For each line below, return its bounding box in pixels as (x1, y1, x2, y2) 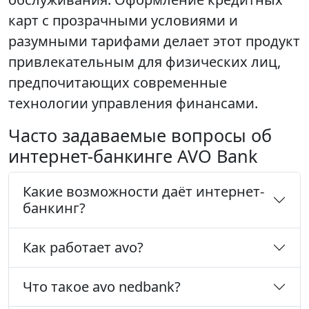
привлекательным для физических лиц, (8, 52, 281, 72)
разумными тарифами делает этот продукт (8, 32, 300, 51)
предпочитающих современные (8, 73, 227, 92)
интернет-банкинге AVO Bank (8, 144, 257, 168)
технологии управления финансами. (8, 94, 258, 113)
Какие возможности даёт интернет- (23, 182, 264, 201)
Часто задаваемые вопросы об (8, 123, 272, 148)
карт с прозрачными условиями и (8, 11, 238, 30)
